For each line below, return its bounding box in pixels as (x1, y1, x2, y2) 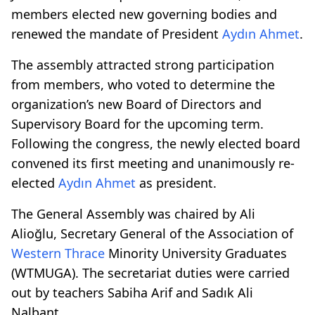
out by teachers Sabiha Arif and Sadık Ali (11, 283, 253, 301)
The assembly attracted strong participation (11, 56, 274, 73)
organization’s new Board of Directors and (11, 95, 262, 112)
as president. (136, 174, 217, 191)
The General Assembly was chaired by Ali (11, 205, 255, 222)
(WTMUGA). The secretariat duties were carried (11, 264, 290, 281)
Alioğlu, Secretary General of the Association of (11, 224, 293, 242)
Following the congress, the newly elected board (11, 134, 300, 152)
